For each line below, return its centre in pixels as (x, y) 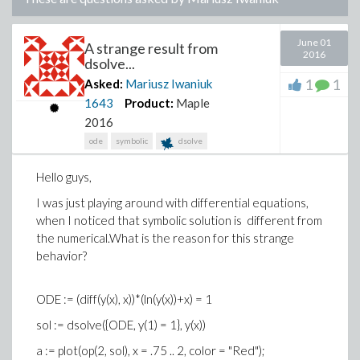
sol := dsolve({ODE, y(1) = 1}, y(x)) (121, 325)
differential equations (248, 202)
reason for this (212, 238)
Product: (149, 103)
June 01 (315, 42)
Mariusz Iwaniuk (169, 84)
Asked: (104, 84)
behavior (59, 256)
